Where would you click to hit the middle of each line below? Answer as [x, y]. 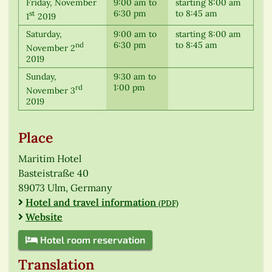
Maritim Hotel [50, 159]
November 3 [51, 90]
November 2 [51, 48]
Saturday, [44, 34]
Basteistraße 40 [53, 173]
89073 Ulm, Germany [65, 188]
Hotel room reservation [91, 240]
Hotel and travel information [92, 202]
